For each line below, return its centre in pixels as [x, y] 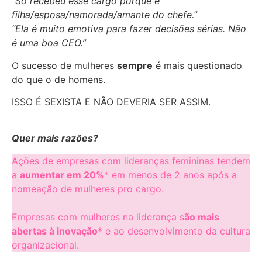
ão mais [202, 217]
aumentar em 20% [62, 175]
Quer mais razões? [55, 138]
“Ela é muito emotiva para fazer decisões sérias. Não [129, 29]
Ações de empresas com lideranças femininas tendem [131, 161]
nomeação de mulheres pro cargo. [88, 189]
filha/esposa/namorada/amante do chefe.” [104, 15]
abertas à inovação [55, 231]
